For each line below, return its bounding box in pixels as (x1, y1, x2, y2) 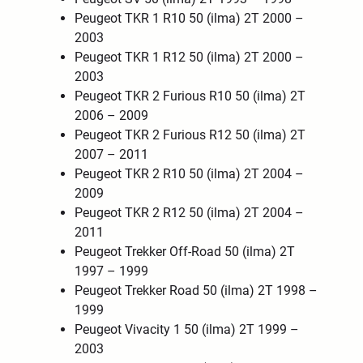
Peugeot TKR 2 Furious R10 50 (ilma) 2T (75, 88, 306, 104)
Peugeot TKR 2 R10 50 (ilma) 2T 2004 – (75, 165, 305, 181)
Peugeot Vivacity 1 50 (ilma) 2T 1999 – (75, 321, 300, 337)
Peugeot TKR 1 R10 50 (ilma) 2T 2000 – (75, 10, 305, 26)
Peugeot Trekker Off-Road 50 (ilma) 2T (75, 243, 296, 259)
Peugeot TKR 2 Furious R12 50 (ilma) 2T (75, 126, 306, 143)
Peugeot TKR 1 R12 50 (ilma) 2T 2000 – (75, 49, 305, 65)
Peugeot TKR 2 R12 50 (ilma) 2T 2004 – (75, 204, 305, 220)
